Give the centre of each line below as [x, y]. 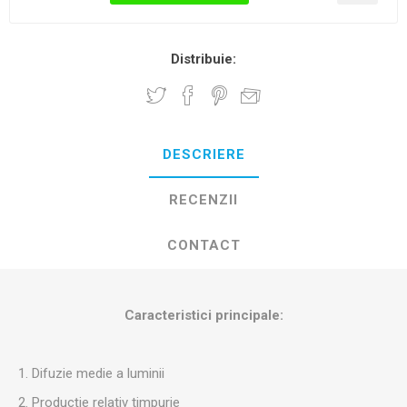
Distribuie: [203, 59]
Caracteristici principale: [203, 315]
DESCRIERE [203, 154]
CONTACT [203, 245]
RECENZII [203, 199]
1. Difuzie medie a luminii [91, 373]
